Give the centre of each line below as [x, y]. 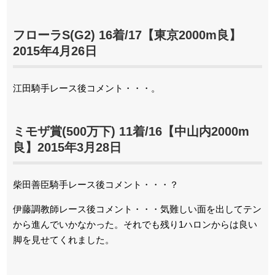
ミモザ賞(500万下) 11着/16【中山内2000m [131, 131]
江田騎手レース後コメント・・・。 [87, 88]
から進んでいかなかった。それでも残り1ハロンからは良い [135, 224]
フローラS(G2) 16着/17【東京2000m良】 [127, 35]
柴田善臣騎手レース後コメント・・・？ [96, 184]
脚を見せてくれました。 [64, 240]
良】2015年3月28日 [67, 147]
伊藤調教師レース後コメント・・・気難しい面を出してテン [137, 209]
